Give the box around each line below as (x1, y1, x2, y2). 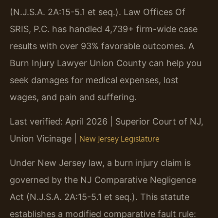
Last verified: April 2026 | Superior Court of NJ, (10, 116, 203, 127)
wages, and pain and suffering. (10, 92, 137, 103)
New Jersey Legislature (79, 133, 160, 144)
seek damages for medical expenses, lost (10, 75, 179, 86)
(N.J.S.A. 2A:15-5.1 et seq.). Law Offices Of (10, 7, 185, 18)
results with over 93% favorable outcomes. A (10, 41, 194, 52)
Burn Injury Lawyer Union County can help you (10, 58, 201, 69)
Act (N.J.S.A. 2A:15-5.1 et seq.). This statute (10, 192, 189, 202)
